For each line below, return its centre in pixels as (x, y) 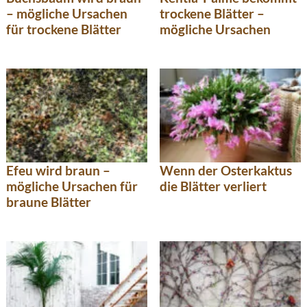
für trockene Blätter (64, 29)
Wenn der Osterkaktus (226, 171)
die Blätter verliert (213, 186)
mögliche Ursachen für (72, 186)
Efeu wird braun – (58, 171)
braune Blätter (49, 202)
